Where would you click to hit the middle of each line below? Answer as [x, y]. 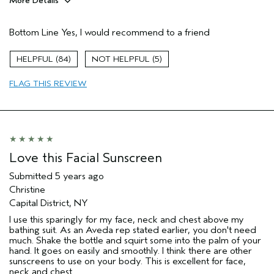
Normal [199, 71]
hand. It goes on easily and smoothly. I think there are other [131, 250]
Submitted [32, 176]
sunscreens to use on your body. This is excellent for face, [128, 261]
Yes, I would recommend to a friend [134, 32]
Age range [32, 56]
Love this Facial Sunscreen [86, 157]
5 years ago [80, 176]
